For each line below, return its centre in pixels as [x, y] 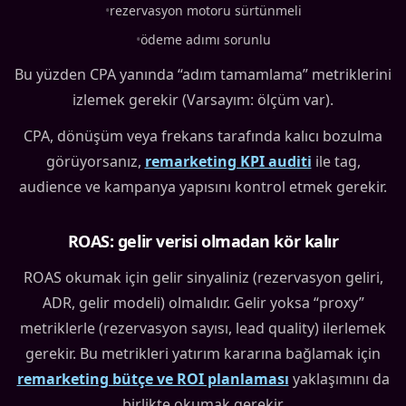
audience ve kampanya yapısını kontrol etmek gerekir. [203, 187]
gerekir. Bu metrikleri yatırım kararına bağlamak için [203, 354]
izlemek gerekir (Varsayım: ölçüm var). [203, 100]
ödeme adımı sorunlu [205, 40]
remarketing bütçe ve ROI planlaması [153, 379]
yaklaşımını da [339, 379]
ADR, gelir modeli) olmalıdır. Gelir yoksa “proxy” [203, 303]
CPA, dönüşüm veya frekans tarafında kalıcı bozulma [203, 136]
